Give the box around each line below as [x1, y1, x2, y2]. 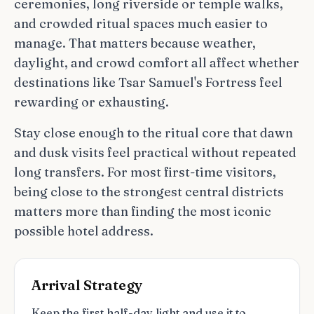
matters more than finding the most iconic [14, 203, 271, 219]
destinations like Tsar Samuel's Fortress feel [14, 74, 282, 90]
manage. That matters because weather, [14, 35, 256, 51]
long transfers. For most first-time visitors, [14, 164, 276, 180]
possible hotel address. [14, 223, 153, 239]
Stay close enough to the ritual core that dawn [14, 125, 293, 141]
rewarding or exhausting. [14, 94, 169, 110]
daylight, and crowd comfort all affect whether [14, 55, 299, 71]
